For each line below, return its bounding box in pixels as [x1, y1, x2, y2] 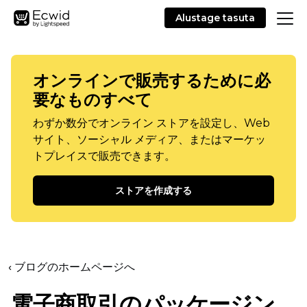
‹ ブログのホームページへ [8, 260, 135, 273]
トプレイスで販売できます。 [33, 149, 175, 162]
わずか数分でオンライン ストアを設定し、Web [33, 116, 270, 130]
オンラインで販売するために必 [33, 71, 271, 90]
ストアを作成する [115, 184, 192, 197]
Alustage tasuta [175, 12, 255, 24]
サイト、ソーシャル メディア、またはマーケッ [33, 133, 266, 146]
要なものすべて [33, 90, 152, 110]
